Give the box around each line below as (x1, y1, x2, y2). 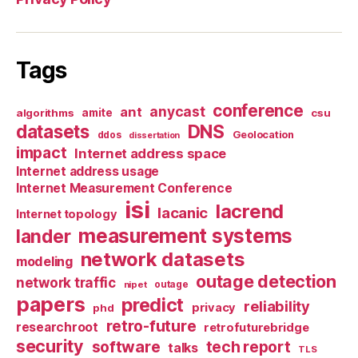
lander (16, 225, 71, 247)
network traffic (16, 274, 116, 291)
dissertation (129, 129, 180, 141)
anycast (149, 102, 205, 120)
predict (121, 293, 185, 316)
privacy (191, 300, 237, 315)
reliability (243, 296, 310, 315)
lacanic (157, 203, 209, 221)
